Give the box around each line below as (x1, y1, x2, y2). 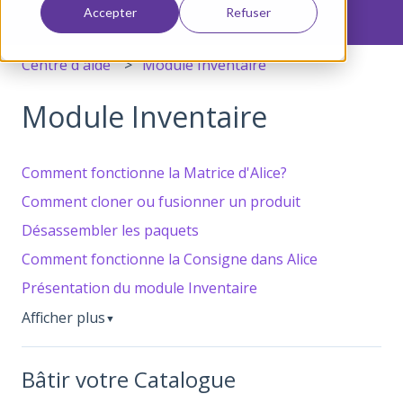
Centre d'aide (22, 54, 111, 75)
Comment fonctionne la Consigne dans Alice (22, 249, 318, 270)
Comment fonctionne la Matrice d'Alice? (22, 163, 287, 184)
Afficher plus (22, 308, 105, 328)
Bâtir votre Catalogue (22, 363, 236, 394)
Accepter (83, 4, 137, 20)
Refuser (226, 4, 272, 20)
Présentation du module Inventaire (22, 278, 257, 299)
